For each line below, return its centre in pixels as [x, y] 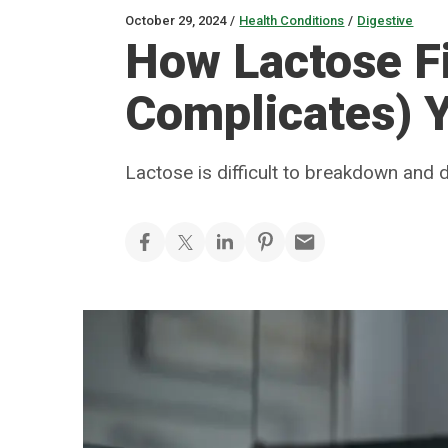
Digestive [385, 20]
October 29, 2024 [176, 20]
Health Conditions [292, 20]
